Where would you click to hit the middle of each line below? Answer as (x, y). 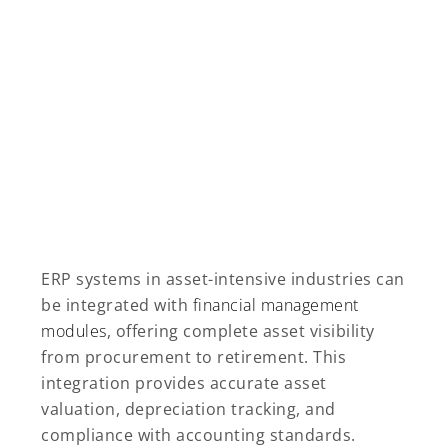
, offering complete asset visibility (240, 330)
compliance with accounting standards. (198, 434)
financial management (275, 304)
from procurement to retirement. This (193, 356)
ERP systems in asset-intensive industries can (223, 278)
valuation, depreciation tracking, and (188, 408)
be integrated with (117, 304)
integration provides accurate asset (184, 382)
